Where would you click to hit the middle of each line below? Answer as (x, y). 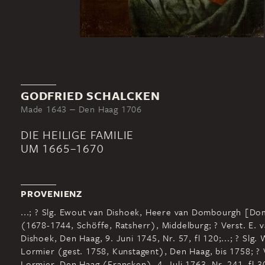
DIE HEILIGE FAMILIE (77, 135)
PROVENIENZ (51, 194)
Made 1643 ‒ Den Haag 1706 (81, 109)
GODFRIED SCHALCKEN (91, 96)
